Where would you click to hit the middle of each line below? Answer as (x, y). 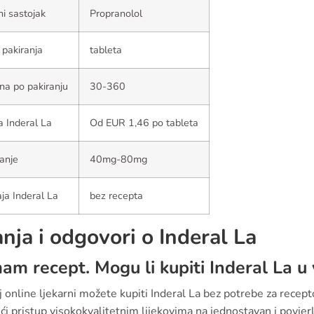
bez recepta (116, 196)
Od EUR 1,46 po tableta (144, 123)
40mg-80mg (118, 159)
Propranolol (116, 13)
